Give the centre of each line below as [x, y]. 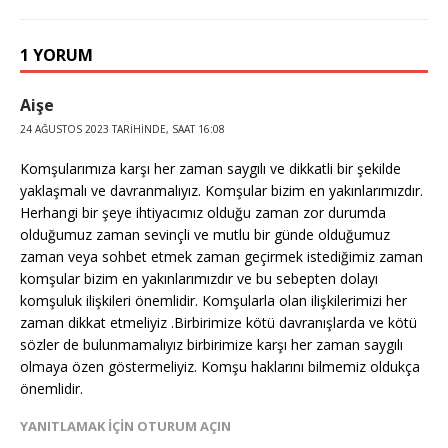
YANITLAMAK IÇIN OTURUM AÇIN [125, 426]
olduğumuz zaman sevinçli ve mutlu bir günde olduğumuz [205, 235]
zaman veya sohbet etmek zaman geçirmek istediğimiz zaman [221, 257]
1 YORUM [56, 55]
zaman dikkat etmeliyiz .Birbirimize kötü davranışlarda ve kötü [218, 323]
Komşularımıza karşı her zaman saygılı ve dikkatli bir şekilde [210, 169]
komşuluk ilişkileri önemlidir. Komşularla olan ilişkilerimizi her [213, 301]
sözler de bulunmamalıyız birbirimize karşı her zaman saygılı [211, 345]
